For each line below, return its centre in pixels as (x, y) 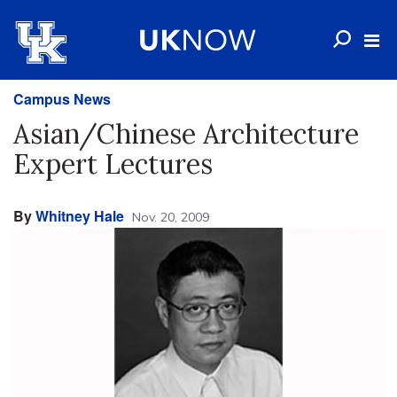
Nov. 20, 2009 (171, 217)
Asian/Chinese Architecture (186, 134)
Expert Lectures (113, 164)
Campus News (62, 99)
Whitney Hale (80, 216)
